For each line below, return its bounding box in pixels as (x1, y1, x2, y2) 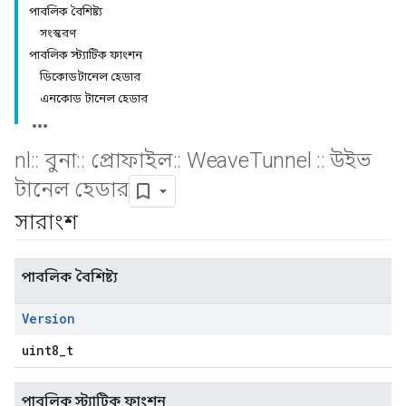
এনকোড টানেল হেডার (40, 92, 148, 105)
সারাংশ (14, 209, 83, 235)
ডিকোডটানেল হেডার (40, 70, 140, 83)
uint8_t (22, 342, 73, 359)
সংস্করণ (40, 26, 76, 40)
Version (22, 310, 75, 327)
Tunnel (248, 148, 317, 173)
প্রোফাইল (84, 148, 173, 173)
